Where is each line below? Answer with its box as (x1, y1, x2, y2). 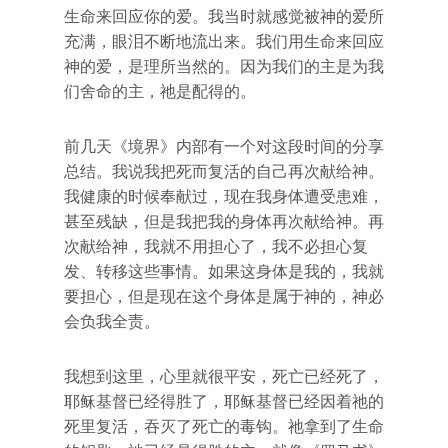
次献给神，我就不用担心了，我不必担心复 (64, 237, 368, 256)
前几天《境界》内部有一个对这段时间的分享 (64, 137, 384, 156)
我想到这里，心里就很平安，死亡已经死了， (64, 367, 384, 386)
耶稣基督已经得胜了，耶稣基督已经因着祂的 (64, 392, 384, 411)
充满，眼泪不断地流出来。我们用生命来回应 (64, 32, 384, 51)
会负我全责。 (64, 312, 160, 331)
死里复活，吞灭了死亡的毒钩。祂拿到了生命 (64, 417, 384, 436)
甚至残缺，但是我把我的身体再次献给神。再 (64, 212, 384, 231)
